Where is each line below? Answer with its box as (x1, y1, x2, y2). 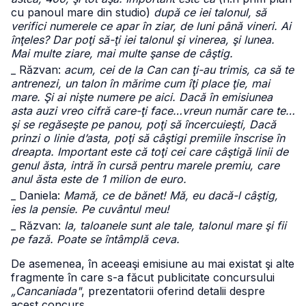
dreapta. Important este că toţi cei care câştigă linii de (11, 145, 288, 158)
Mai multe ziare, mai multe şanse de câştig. (11, 46, 233, 60)
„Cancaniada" (11, 284, 81, 298)
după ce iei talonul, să (154, 5, 266, 19)
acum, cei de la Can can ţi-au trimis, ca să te (64, 63, 294, 76)
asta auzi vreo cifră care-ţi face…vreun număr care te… (11, 104, 295, 117)
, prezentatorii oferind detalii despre (81, 284, 265, 298)
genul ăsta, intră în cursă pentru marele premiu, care (11, 158, 279, 172)
